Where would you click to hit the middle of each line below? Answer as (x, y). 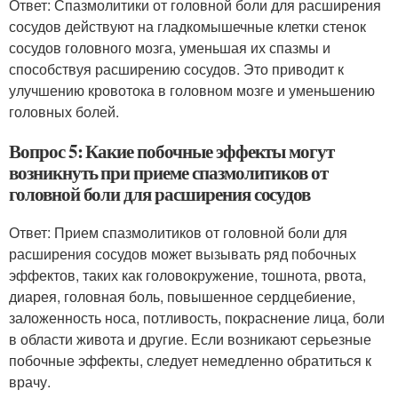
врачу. (30, 382)
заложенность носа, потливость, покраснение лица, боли (197, 318)
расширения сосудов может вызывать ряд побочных (183, 254)
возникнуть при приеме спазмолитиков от (169, 172)
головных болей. (64, 111)
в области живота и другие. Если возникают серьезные (190, 339)
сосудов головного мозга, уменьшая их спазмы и (170, 48)
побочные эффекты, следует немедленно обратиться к (190, 360)
